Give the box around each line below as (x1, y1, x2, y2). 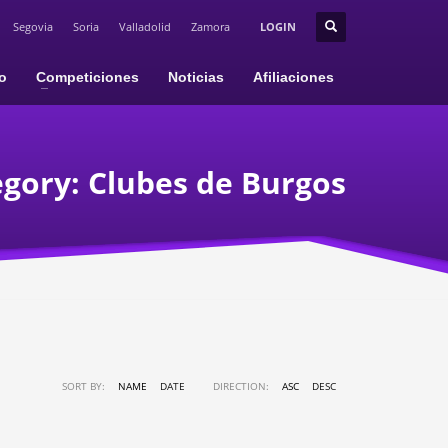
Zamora (191, 19, 230, 34)
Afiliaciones (252, 69, 334, 85)
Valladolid (119, 19, 171, 34)
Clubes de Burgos (88, 162, 346, 203)
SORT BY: (62, 379, 108, 393)
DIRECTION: (213, 379, 272, 393)
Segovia (13, 19, 53, 34)
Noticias (167, 69, 224, 85)
